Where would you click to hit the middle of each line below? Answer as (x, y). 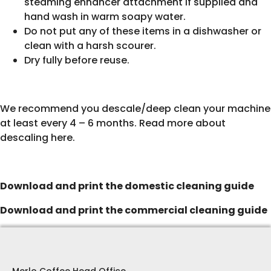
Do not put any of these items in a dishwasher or (143, 31)
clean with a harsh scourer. (90, 46)
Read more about (182, 123)
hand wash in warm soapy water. (105, 17)
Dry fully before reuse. (77, 60)
